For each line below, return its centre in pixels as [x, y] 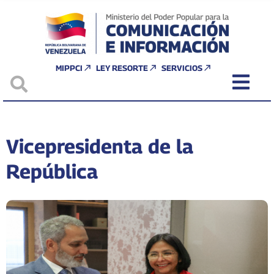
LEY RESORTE [122, 68]
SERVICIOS [182, 68]
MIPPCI [69, 68]
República [52, 171]
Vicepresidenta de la [100, 146]
